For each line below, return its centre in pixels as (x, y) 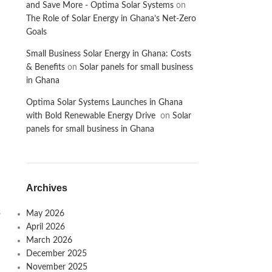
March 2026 (49, 240)
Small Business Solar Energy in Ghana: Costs (108, 54)
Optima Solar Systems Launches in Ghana (104, 103)
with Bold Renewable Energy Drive (92, 116)
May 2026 (45, 214)
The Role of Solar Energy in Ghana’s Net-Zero (111, 19)
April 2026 (45, 227)
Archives (46, 188)
